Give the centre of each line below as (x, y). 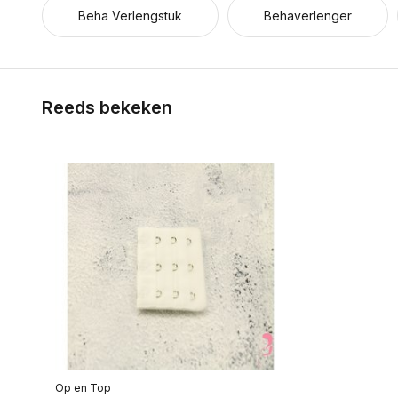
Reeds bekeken (107, 108)
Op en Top (83, 387)
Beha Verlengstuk (130, 16)
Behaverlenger (308, 16)
